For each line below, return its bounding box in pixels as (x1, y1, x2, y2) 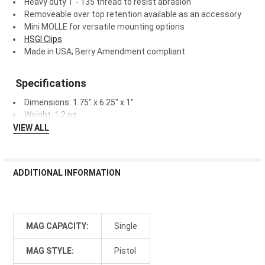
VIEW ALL (12, 123, 49, 133)
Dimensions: (24, 98, 73, 108)
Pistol (114, 246, 136, 256)
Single (114, 221, 137, 231)
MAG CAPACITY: (25, 221, 89, 231)
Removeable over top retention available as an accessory (24, 9, 243, 20)
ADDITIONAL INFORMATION (12, 168, 121, 178)
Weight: (24, 110, 54, 120)
